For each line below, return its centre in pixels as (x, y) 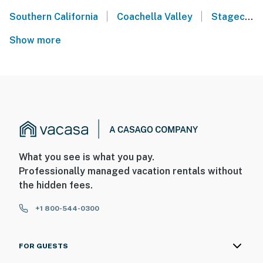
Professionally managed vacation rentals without (131, 171)
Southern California (54, 17)
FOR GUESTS (43, 246)
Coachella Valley (154, 17)
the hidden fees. (56, 186)
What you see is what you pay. (87, 157)
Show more (38, 41)
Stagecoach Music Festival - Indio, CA (228, 17)
